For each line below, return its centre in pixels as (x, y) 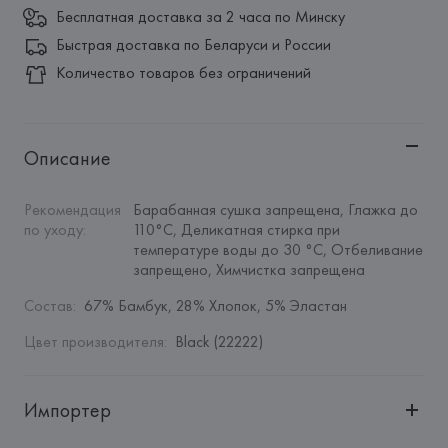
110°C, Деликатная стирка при (236, 229)
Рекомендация (72, 209)
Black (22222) (218, 341)
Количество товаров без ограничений (183, 72)
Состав (48, 305)
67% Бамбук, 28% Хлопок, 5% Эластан (215, 305)
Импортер (67, 410)
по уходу (53, 229)
